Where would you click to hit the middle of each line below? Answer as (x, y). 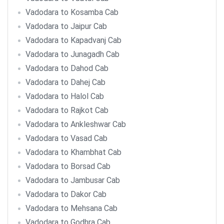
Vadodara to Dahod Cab (67, 68)
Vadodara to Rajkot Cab (67, 110)
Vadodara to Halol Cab (65, 96)
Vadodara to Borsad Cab (68, 166)
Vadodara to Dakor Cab (66, 194)
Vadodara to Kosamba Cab (72, 12)
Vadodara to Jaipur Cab (66, 26)
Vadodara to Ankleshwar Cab (76, 124)
